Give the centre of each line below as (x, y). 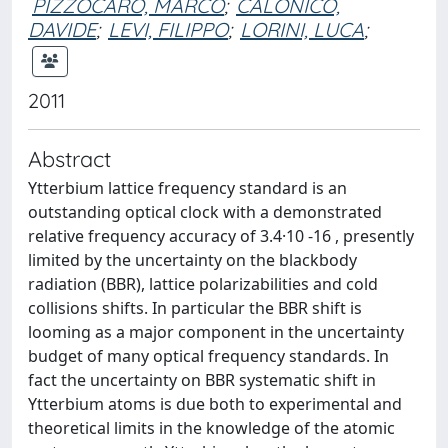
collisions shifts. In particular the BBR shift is (195, 308)
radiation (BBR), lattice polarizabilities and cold (203, 284)
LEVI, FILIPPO (168, 29)
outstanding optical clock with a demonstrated (205, 212)
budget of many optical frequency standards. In (208, 356)
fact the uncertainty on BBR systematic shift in (202, 380)
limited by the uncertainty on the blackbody (192, 260)
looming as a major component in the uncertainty (216, 332)
